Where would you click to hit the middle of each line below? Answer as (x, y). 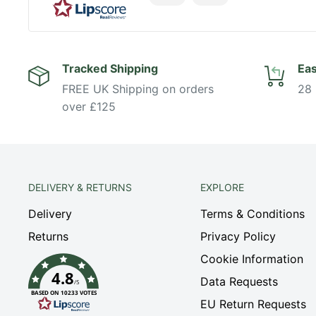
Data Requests (239, 281)
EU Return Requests (253, 304)
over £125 (89, 106)
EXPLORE (222, 187)
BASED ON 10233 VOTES (64, 292)
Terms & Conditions (252, 213)
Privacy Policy (238, 236)
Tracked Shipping (110, 68)
